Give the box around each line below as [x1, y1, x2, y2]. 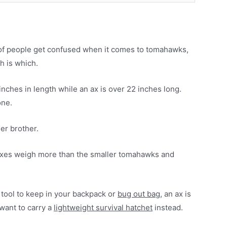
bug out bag [118, 189, 161, 199]
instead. [153, 203, 183, 213]
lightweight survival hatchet [54, 203, 153, 213]
